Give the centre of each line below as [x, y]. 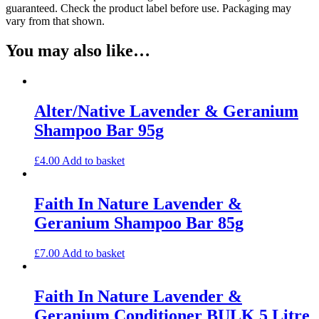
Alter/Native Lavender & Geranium [166, 111]
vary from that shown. [55, 21]
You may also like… [78, 51]
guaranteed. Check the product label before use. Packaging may [148, 8]
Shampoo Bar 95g [99, 131]
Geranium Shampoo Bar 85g [139, 223]
